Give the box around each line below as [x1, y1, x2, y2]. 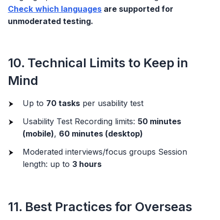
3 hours [72, 159, 102, 169]
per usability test [80, 98, 143, 108]
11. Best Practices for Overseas [8, 198, 192, 214]
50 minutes [137, 116, 181, 126]
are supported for [102, 3, 173, 14]
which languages [35, 3, 102, 14]
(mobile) [23, 128, 54, 138]
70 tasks [46, 98, 80, 108]
